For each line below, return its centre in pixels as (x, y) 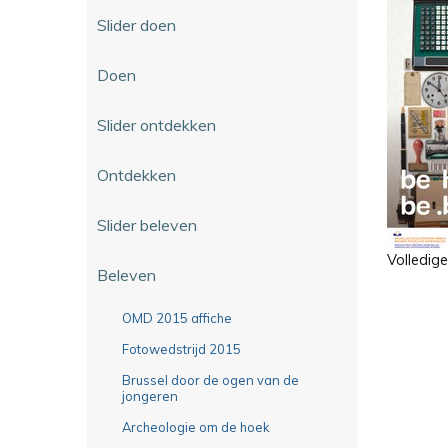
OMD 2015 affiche (177, 317)
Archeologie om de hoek (196, 426)
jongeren (150, 395)
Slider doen (136, 24)
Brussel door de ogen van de (210, 379)
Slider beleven (147, 224)
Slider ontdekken (156, 124)
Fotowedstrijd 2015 (181, 348)
